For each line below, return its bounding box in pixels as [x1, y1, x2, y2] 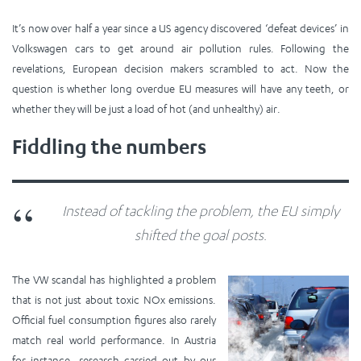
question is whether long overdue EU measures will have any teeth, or [12, 81, 349, 95]
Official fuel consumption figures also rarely [12, 313, 216, 326]
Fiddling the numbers [12, 134, 206, 159]
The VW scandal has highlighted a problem [12, 272, 216, 286]
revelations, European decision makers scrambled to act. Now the [12, 61, 349, 75]
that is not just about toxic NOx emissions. [12, 293, 216, 306]
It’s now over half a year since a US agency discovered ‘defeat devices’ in [12, 21, 349, 35]
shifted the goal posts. [135, 226, 268, 243]
